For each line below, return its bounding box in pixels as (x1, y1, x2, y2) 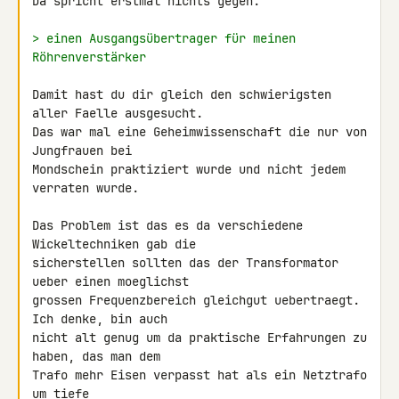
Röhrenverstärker (32, 49, 146, 65)
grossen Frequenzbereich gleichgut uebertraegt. (32, 292, 360, 308)
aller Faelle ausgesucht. (32, 105, 203, 121)
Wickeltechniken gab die (32, 236, 196, 252)
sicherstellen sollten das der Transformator (32, 255, 338, 271)
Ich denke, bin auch (32, 311, 167, 327)
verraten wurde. (32, 180, 139, 196)
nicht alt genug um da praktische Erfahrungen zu (32, 330, 367, 346)
